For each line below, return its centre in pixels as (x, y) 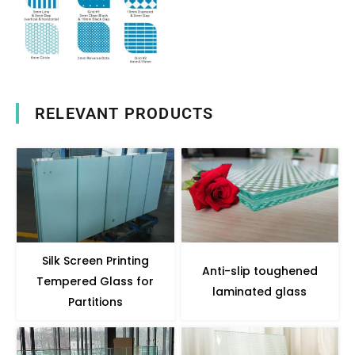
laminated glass (260, 292)
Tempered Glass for (95, 282)
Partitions (95, 302)
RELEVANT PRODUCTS (124, 114)
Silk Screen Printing (95, 261)
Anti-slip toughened (260, 271)
